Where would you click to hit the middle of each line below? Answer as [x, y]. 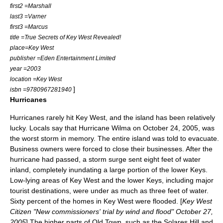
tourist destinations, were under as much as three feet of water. [109, 191]
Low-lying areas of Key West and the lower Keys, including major [112, 180]
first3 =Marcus [29, 27]
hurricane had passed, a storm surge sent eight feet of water [105, 159]
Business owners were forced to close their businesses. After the [111, 149]
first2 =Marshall [31, 6]
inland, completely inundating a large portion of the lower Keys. [109, 170]
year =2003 [25, 68]
